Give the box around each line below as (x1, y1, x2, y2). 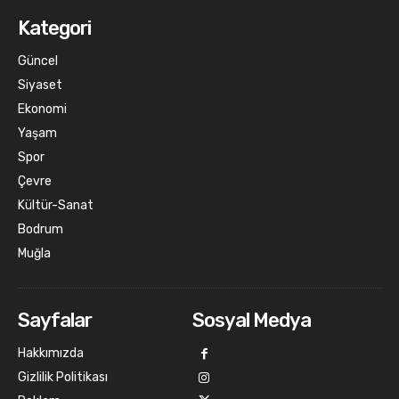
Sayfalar (18, 307, 92, 332)
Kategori (18, 15, 91, 40)
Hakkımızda (18, 345, 84, 361)
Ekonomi (18, 101, 67, 117)
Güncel (18, 53, 58, 69)
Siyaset (18, 77, 62, 93)
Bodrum (18, 221, 63, 237)
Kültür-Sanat (18, 197, 94, 213)
